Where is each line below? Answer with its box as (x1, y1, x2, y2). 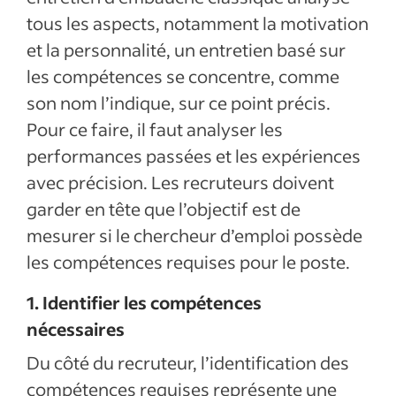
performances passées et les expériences (27, 144, 361, 167)
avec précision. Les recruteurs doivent (27, 171, 334, 194)
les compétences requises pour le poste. (27, 250, 350, 273)
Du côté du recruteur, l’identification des (27, 351, 349, 374)
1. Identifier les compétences (27, 291, 262, 314)
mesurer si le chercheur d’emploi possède (27, 224, 362, 247)
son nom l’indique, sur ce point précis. (27, 91, 331, 114)
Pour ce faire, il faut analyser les (27, 118, 283, 141)
